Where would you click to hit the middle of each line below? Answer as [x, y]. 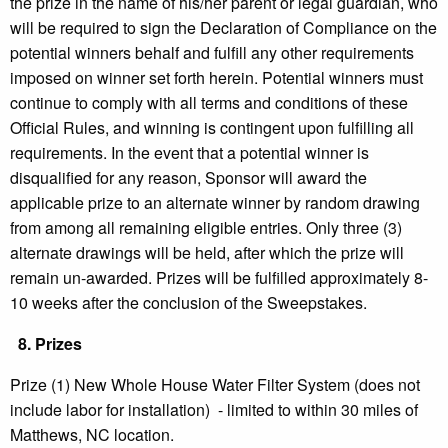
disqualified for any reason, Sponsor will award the [188, 178]
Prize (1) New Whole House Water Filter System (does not [215, 385]
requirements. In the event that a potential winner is [189, 153]
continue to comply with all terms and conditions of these [209, 103]
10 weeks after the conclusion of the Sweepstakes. [188, 303]
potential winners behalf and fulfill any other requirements [212, 53]
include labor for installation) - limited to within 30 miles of [214, 410]
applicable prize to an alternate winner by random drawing [215, 203]
